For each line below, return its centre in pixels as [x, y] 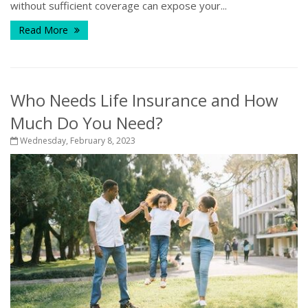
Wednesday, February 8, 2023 [77, 141]
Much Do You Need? [87, 123]
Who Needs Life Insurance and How [144, 100]
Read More [45, 30]
